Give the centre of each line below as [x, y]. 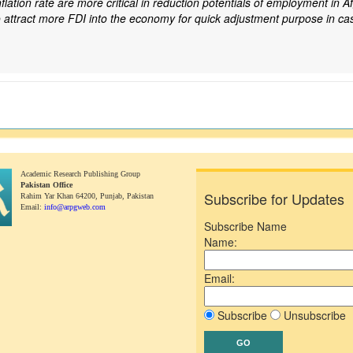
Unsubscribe [313, 315]
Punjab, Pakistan [126, 196]
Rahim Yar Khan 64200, [60, 196]
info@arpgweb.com [74, 207]
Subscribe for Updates [274, 199]
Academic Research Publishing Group [80, 174]
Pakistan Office [46, 185]
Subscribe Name [245, 226]
